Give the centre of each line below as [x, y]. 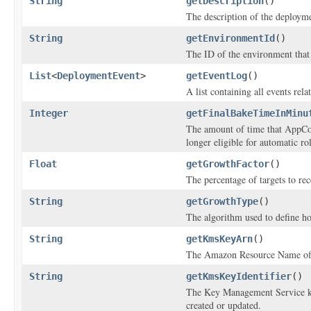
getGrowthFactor [228, 164]
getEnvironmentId [230, 38]
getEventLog [217, 76]
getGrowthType [222, 201]
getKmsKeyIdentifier [239, 276]
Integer [49, 113]
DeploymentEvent [99, 76]
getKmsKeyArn [219, 239]
